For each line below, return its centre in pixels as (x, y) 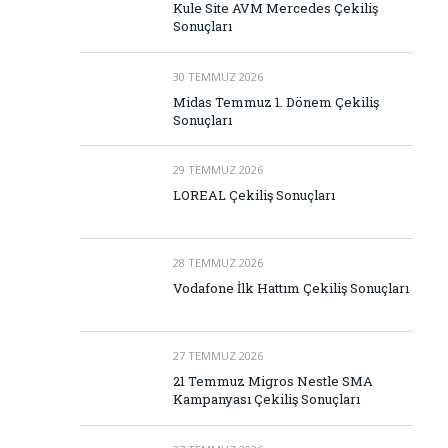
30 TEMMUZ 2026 (218, 76)
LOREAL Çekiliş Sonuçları (254, 194)
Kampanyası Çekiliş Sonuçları (266, 399)
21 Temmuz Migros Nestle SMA (273, 381)
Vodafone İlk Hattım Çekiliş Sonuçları (291, 288)
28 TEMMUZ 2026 (218, 263)
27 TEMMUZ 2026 (218, 356)
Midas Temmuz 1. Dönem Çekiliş (276, 101)
